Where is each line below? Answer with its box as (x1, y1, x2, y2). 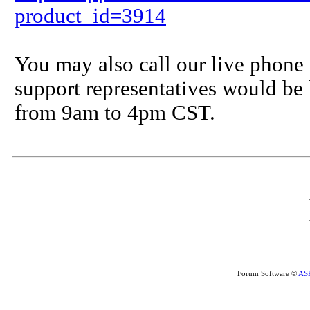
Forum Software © (237, 269, 298, 277)
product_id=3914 (15, 4, 166, 28)
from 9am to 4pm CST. (15, 101, 215, 125)
